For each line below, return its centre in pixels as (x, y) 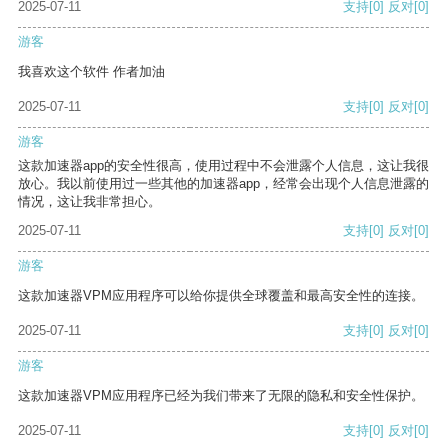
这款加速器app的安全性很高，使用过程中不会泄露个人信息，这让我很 (223, 166)
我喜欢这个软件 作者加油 (91, 72)
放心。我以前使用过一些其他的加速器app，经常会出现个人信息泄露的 (223, 184)
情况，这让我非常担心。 (89, 202)
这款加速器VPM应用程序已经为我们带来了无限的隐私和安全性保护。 (221, 396)
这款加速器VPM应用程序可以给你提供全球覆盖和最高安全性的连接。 (221, 296)
